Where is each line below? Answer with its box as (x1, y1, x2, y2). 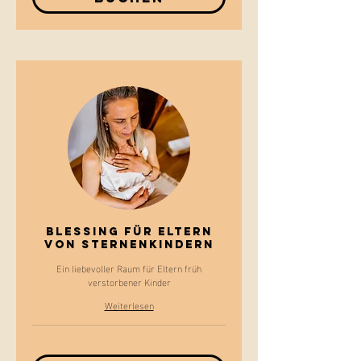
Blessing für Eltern (45, 224, 213, 239)
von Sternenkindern (44, 237, 214, 251)
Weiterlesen (104, 295, 154, 313)
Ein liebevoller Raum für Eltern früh (56, 258, 201, 276)
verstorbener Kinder (87, 272, 171, 290)
